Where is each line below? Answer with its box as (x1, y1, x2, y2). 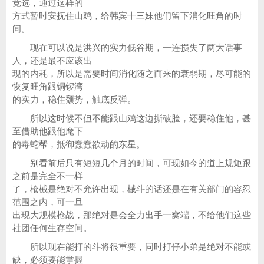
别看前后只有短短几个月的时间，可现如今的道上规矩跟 (12, 158, 251, 168)
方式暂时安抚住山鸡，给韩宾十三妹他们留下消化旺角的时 (12, 11, 242, 21)
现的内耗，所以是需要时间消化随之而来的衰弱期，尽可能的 (12, 68, 251, 78)
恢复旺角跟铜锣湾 (12, 81, 83, 91)
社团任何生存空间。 (12, 223, 92, 233)
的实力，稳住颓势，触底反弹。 (12, 94, 136, 104)
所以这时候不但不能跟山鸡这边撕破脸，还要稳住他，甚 (12, 113, 251, 123)
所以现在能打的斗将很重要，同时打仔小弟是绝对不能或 (12, 242, 251, 252)
